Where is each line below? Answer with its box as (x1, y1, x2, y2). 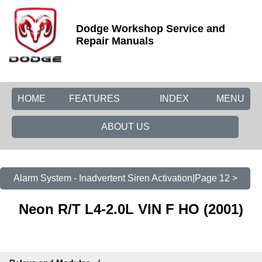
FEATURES (69, 94, 120, 104)
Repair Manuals (76, 35, 154, 47)
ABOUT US (101, 122, 150, 132)
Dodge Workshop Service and (76, 23, 225, 35)
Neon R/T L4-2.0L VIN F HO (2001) (19, 201, 243, 217)
